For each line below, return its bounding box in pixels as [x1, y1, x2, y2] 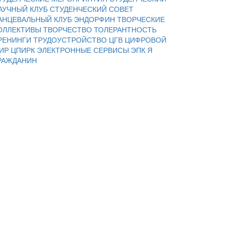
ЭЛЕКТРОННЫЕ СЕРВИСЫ [37, 44, 131, 55]
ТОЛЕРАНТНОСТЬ [94, 24, 157, 34]
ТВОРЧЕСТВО [43, 24, 94, 34]
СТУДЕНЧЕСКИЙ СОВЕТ [50, 3, 133, 14]
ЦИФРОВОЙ [125, 34, 166, 45]
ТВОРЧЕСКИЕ [117, 13, 165, 24]
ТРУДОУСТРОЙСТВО [33, 34, 109, 45]
